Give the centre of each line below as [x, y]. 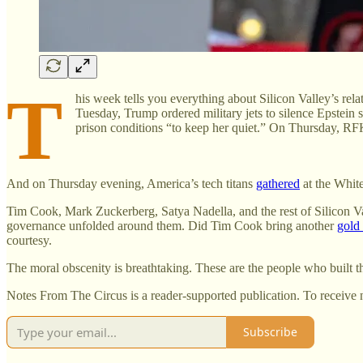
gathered [278, 183]
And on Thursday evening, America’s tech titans [131, 183]
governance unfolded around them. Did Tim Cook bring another [172, 225]
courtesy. [29, 240]
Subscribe [270, 332]
